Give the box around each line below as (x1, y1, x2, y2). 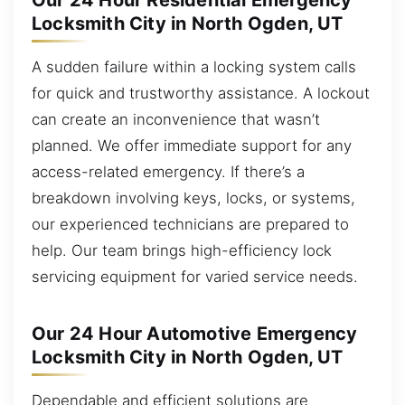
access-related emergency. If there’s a (32, 162, 305, 181)
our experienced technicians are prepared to (32, 214, 349, 233)
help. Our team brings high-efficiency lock (32, 240, 332, 259)
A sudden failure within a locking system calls (32, 57, 356, 76)
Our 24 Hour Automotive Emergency (32, 323, 358, 344)
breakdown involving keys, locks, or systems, (32, 188, 355, 207)
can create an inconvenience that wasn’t (32, 109, 320, 128)
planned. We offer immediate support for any (32, 136, 352, 155)
